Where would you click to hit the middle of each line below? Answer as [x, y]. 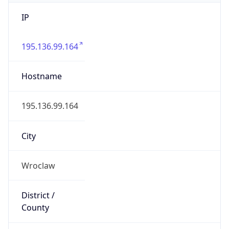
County [35, 208]
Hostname [41, 76]
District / [38, 196]
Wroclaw [38, 165]
